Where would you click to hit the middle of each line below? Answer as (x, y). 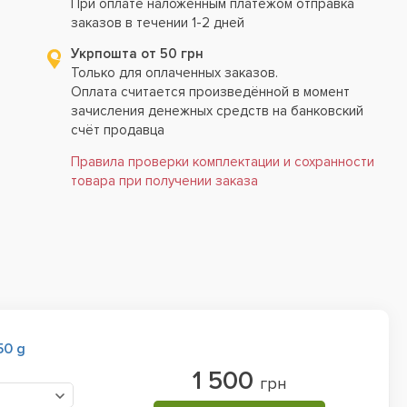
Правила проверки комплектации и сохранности (223, 162)
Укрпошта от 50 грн (138, 54)
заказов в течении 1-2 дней (158, 23)
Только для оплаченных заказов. (175, 73)
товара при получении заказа (165, 181)
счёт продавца (118, 130)
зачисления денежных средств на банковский (218, 111)
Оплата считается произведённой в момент (211, 92)
